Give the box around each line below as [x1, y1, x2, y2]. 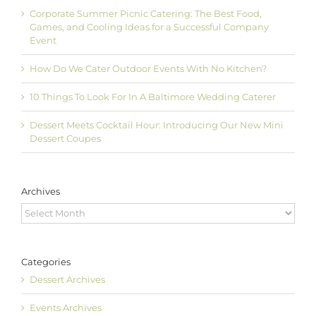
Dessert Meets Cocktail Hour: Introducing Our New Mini [30, 119, 284, 131]
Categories [21, 255, 71, 267]
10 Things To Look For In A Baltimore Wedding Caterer [30, 91, 276, 103]
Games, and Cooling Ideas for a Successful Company [30, 21, 269, 33]
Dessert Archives [30, 274, 105, 286]
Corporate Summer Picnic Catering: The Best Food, [30, 8, 262, 20]
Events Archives [30, 302, 102, 314]
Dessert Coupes [30, 133, 101, 145]
